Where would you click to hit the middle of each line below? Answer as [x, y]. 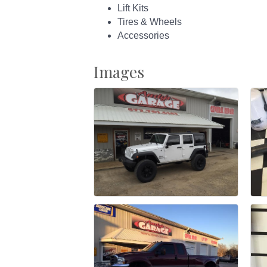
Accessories [143, 36]
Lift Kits [133, 8]
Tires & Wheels [150, 22]
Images [119, 72]
